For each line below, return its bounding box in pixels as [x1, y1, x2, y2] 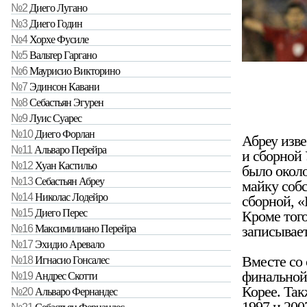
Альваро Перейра [34, 144, 106, 156]
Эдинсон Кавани [29, 81, 99, 93]
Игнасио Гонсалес [35, 254, 109, 267]
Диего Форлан [35, 128, 95, 140]
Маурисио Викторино [29, 65, 120, 77]
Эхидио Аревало [35, 238, 104, 251]
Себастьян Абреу [35, 175, 104, 188]
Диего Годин [29, 18, 82, 30]
